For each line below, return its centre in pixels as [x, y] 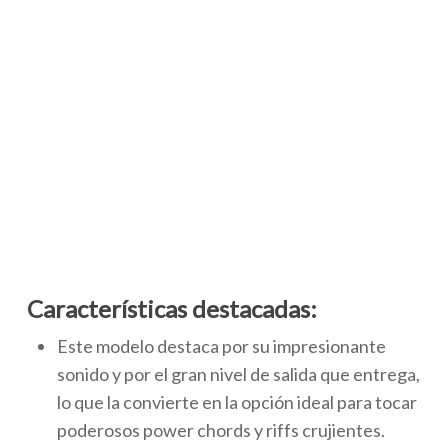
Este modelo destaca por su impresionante [221, 346]
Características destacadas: [171, 309]
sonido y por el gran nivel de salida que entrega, [238, 374]
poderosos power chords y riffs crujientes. [220, 430]
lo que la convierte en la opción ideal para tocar [236, 402]
